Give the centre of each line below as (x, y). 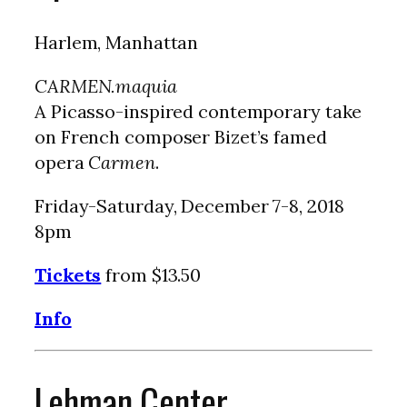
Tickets (68, 275)
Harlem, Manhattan (117, 43)
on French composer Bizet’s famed (181, 137)
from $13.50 (151, 275)
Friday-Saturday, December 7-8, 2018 (189, 206)
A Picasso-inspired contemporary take (199, 112)
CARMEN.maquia (106, 86)
